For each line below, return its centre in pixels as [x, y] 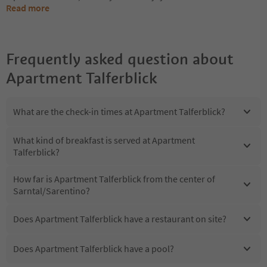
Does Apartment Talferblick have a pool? [94, 249]
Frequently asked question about [120, 59]
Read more [28, 7]
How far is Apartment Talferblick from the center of [114, 178]
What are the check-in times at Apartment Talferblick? [119, 112]
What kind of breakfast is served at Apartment [104, 140]
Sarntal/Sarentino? [52, 190]
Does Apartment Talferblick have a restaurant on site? [120, 219]
